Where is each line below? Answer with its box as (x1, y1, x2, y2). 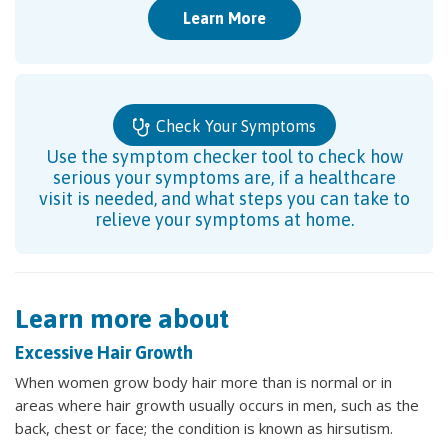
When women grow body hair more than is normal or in (15, 371, 392, 392)
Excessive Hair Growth (15, 341, 193, 363)
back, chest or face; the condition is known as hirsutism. (15, 417, 393, 438)
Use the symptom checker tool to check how (45, 145, 403, 167)
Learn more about (15, 302, 229, 334)
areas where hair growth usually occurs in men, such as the (15, 394, 419, 415)
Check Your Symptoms (151, 116, 316, 135)
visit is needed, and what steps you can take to (38, 187, 410, 209)
